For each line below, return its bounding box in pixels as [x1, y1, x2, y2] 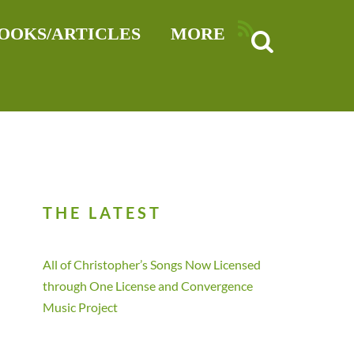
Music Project [43, 299, 119, 315]
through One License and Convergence [43, 278, 254, 294]
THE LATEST [43, 202, 163, 222]
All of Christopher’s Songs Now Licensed [43, 257, 262, 273]
